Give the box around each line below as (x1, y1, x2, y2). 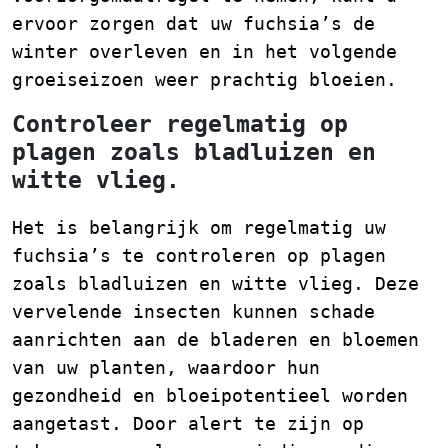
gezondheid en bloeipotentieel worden (12, 385, 408, 406)
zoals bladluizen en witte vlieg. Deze (12, 273, 419, 294)
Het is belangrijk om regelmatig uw (12, 217, 386, 238)
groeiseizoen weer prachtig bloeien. (12, 69, 397, 90)
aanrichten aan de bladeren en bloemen (12, 329, 419, 350)
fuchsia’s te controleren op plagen (12, 245, 386, 266)
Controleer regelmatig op (12, 110, 348, 138)
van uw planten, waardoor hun (12, 357, 320, 378)
